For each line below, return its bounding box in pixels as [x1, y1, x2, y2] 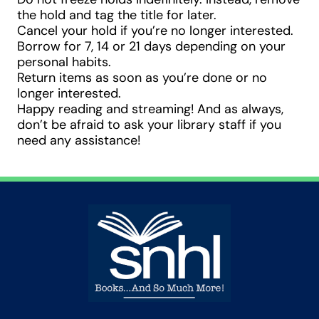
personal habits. [17, 53, 111, 70]
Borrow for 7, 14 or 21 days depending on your [17, 38, 286, 55]
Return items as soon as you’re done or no [17, 69, 267, 86]
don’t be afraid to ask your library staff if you [17, 116, 281, 133]
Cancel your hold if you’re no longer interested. [17, 22, 293, 39]
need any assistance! [17, 132, 140, 149]
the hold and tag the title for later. [17, 6, 216, 23]
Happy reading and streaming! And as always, [17, 100, 283, 117]
